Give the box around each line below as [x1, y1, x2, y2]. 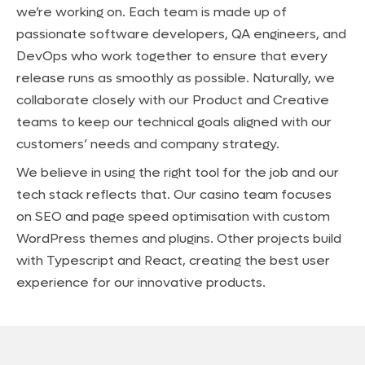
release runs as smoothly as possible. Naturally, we [16, 69, 335, 86]
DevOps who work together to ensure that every [16, 47, 328, 64]
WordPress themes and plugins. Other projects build [16, 230, 341, 247]
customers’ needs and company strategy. [16, 135, 279, 152]
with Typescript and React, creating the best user [16, 252, 330, 269]
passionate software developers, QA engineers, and [16, 25, 346, 42]
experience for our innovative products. [16, 274, 266, 291]
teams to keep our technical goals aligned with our [16, 113, 332, 130]
